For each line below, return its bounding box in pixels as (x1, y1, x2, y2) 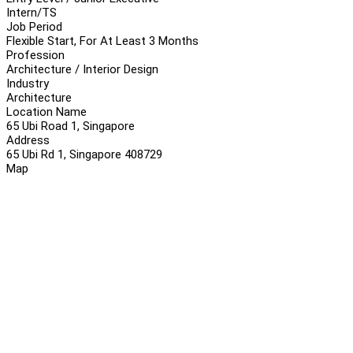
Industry (6, 76, 49, 91)
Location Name (6, 104, 87, 119)
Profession (6, 47, 65, 62)
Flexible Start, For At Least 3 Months (6, 33, 199, 48)
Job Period (6, 19, 62, 34)
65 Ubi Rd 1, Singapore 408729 (6, 147, 162, 162)
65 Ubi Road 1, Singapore (6, 118, 135, 133)
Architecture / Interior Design (6, 61, 158, 76)
